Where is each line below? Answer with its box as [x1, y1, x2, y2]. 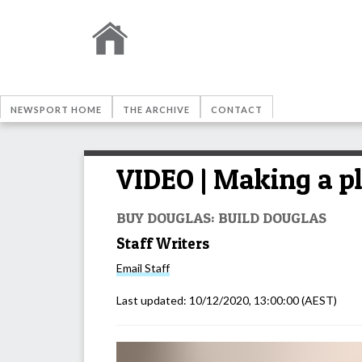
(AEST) [299, 293, 337, 308]
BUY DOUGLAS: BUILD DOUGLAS [116, 208, 326, 226]
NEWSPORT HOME [11, 104, 102, 115]
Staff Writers [116, 234, 209, 253]
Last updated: [116, 293, 189, 308]
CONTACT [211, 104, 263, 115]
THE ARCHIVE [123, 104, 190, 115]
